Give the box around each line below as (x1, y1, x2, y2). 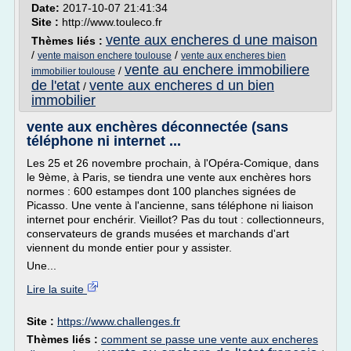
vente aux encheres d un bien (89, 78, 274, 93)
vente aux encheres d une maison (106, 32, 317, 48)
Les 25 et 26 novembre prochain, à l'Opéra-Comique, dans (27, 157, 319, 169)
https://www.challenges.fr (57, 315, 180, 327)
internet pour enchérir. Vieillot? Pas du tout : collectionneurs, (27, 213, 324, 226)
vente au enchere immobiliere (125, 62, 309, 78)
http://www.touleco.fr (62, 16, 162, 28)
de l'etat (31, 78, 80, 93)
